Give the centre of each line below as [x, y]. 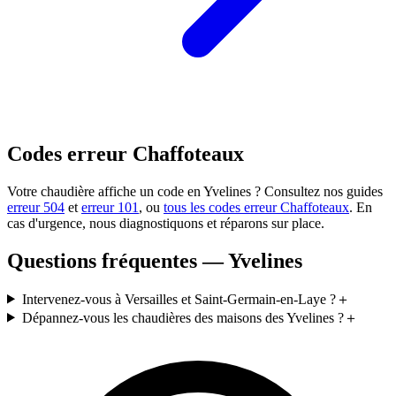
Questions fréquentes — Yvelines [155, 260]
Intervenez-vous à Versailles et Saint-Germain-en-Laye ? [179, 299]
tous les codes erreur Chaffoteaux [256, 207]
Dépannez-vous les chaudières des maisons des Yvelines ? [183, 317]
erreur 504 [36, 207]
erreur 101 [110, 207]
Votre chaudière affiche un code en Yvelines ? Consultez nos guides [195, 191]
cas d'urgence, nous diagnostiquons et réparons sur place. [166, 223]
